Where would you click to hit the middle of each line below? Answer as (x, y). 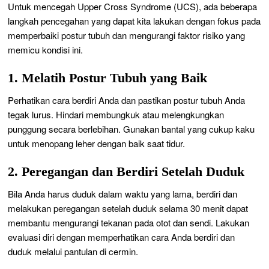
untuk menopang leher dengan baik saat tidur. (97, 143)
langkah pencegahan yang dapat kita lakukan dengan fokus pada (134, 20)
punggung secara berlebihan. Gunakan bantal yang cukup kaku (131, 128)
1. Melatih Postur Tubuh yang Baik (108, 78)
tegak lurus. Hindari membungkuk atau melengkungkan (116, 114)
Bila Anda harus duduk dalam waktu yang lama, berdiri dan (123, 193)
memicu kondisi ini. (46, 49)
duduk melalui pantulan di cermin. (73, 251)
